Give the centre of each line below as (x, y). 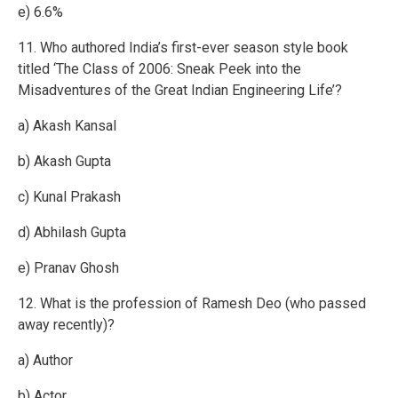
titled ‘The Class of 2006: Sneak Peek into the (159, 69)
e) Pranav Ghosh (68, 268)
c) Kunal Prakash (69, 197)
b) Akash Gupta (64, 162)
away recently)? (66, 325)
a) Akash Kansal (67, 126)
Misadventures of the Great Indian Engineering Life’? (180, 91)
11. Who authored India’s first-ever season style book (183, 48)
